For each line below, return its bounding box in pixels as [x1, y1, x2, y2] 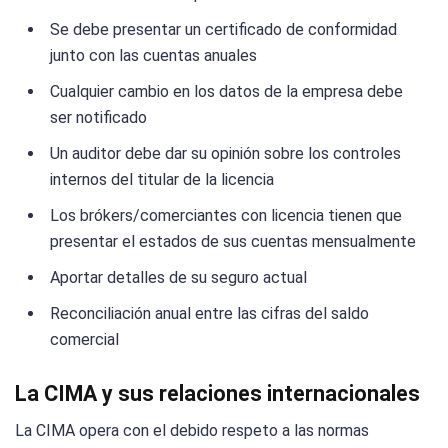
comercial [50, 329, 119, 349]
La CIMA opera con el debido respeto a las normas [15, 420, 369, 440]
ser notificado [50, 107, 147, 127]
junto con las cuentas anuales [50, 45, 257, 65]
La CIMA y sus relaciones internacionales [15, 380, 420, 406]
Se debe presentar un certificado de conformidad [50, 19, 397, 39]
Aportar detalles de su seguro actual [50, 267, 307, 287]
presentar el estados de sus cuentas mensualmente [50, 231, 416, 251]
